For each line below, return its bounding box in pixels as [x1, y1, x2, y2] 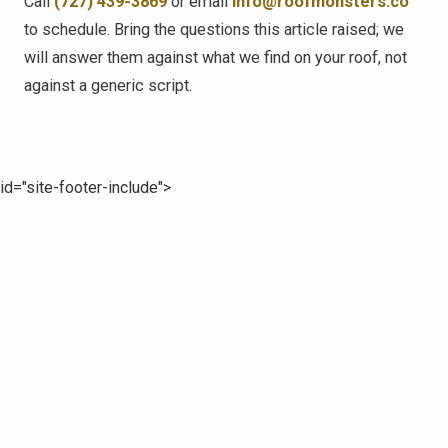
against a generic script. [24, 76, 192, 96]
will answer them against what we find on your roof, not [24, 48, 407, 68]
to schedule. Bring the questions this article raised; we [24, 20, 404, 40]
